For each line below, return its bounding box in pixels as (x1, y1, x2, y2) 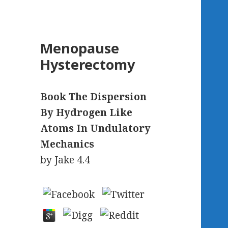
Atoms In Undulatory (40, 122, 151, 135)
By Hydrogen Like (40, 106, 133, 120)
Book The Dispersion (40, 90, 147, 104)
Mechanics (40, 137, 95, 151)
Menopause (40, 39, 120, 58)
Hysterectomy (40, 55, 135, 74)
